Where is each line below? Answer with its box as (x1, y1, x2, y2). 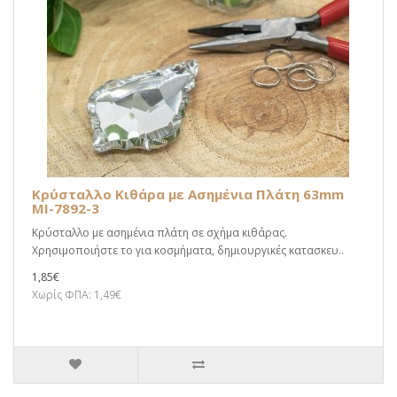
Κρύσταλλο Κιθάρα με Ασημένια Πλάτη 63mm (32, 185, 344, 203)
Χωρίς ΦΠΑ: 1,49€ (32, 287, 121, 302)
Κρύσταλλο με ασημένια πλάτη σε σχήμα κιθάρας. (32, 225, 287, 240)
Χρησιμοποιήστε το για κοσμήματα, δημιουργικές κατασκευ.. (32, 243, 344, 258)
